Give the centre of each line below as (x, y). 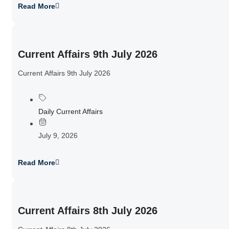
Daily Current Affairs (71, 111)
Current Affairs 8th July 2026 (88, 210)
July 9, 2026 (58, 135)
